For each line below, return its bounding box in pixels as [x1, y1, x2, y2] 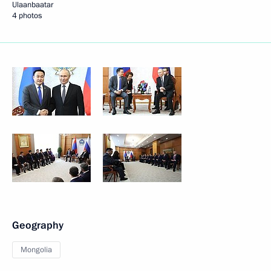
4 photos [12, 10, 42, 21]
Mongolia [21, 244, 52, 255]
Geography [12, 218, 64, 232]
